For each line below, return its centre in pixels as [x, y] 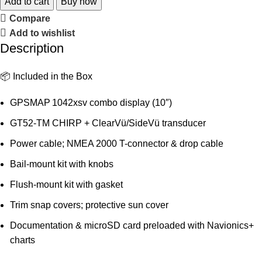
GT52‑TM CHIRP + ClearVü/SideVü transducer [108, 123]
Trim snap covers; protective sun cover [89, 205]
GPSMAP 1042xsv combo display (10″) [91, 103]
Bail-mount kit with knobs [62, 164]
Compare [30, 18]
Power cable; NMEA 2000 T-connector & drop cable [117, 144]
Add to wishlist [42, 33]
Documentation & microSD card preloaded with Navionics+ [132, 225]
